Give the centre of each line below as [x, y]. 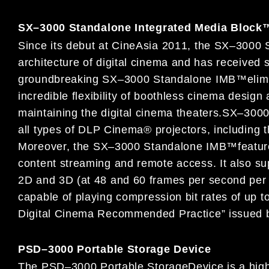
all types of [48, 129]
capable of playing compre [86, 197]
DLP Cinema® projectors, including [171, 129]
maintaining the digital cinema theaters [119, 113]
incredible [45, 96]
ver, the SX [80, 146]
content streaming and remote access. [119, 163]
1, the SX [205, 45]
